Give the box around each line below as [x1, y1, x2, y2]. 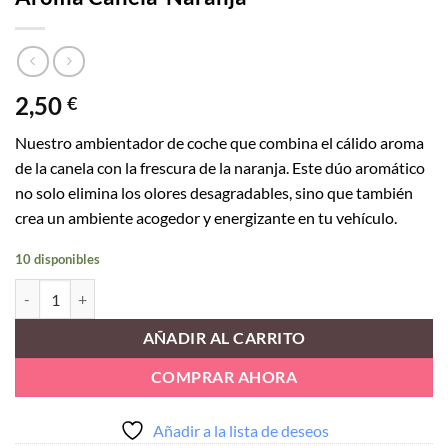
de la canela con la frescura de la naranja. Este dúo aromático [15, 157, 425, 177]
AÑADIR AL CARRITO [142, 329, 306, 348]
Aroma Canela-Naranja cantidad [14, 281, 214, 299]
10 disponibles [15, 250, 100, 267]
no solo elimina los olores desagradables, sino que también [15, 182, 413, 202]
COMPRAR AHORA [150, 368, 298, 387]
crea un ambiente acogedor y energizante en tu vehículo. [15, 207, 397, 227]
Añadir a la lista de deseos [152, 421, 329, 441]
